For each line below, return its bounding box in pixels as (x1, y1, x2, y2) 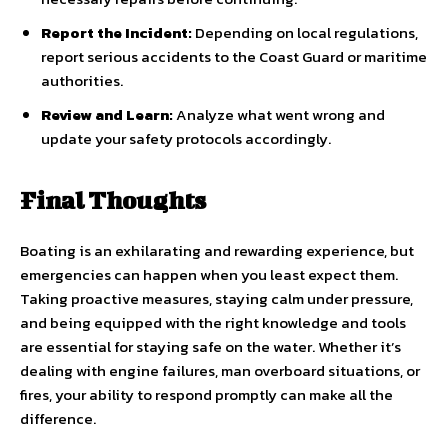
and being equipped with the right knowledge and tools (20, 310, 406, 334)
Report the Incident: (41, 20, 192, 44)
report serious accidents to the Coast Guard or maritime (41, 44, 427, 68)
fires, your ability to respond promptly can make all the (20, 382, 393, 406)
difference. (20, 406, 96, 430)
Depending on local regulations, (192, 20, 418, 44)
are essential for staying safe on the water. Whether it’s (20, 334, 401, 358)
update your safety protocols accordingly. (41, 126, 331, 150)
